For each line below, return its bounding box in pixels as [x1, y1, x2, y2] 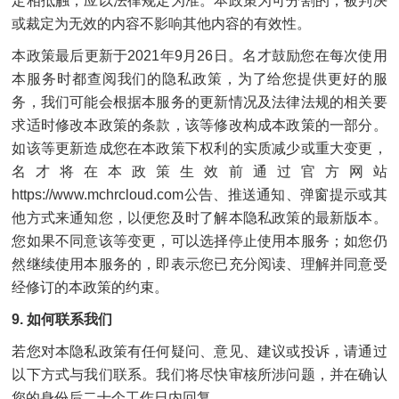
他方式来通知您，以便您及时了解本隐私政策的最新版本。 [12, 210, 387, 225]
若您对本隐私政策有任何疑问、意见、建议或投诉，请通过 [12, 344, 387, 359]
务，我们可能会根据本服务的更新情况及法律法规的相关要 [12, 94, 387, 110]
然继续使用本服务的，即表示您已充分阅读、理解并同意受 [12, 256, 387, 272]
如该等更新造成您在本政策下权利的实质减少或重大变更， [12, 141, 387, 156]
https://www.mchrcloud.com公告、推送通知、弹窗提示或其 [12, 187, 387, 202]
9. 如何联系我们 [12, 312, 113, 327]
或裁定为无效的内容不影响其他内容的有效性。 [12, 16, 312, 31]
